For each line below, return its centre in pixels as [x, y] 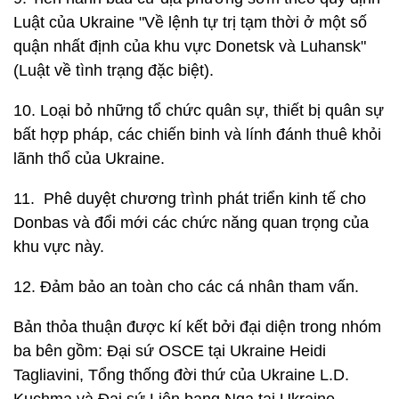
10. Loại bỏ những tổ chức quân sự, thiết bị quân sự [199, 110]
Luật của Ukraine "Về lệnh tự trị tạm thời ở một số [190, 22]
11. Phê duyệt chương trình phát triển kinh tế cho [190, 199]
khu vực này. [59, 247]
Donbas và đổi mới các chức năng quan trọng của [191, 223]
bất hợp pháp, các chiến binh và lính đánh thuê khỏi [197, 134]
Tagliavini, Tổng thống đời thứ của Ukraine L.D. [181, 375]
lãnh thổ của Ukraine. [89, 159]
